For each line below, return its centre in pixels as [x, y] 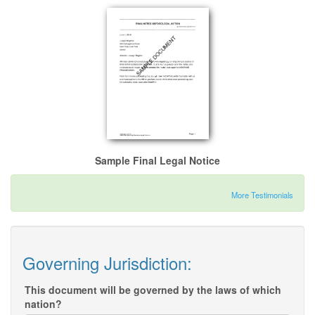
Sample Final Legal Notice [157, 161]
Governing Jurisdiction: [107, 263]
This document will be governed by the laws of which [153, 290]
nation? [43, 304]
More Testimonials [262, 195]
